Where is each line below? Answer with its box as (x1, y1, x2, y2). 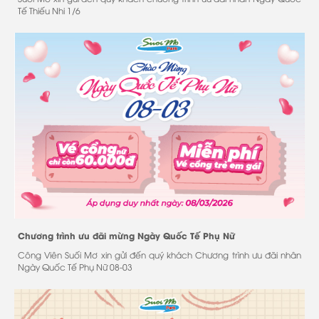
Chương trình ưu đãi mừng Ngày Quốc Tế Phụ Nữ (18, 229, 235, 242)
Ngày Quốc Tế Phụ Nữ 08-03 (18, 261, 132, 273)
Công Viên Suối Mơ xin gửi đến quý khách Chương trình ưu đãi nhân (18, 249, 301, 261)
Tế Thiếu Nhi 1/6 (18, 4, 80, 16)
